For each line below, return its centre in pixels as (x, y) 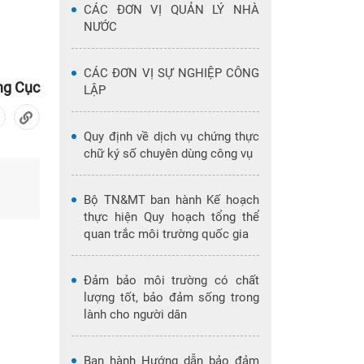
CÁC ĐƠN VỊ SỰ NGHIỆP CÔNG (171, 73)
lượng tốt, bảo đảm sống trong (171, 297)
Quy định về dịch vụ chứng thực (171, 136)
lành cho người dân (135, 314)
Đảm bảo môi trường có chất (171, 280)
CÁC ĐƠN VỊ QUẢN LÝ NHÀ (171, 10)
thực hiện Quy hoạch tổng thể (171, 217)
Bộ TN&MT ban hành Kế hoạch (171, 200)
